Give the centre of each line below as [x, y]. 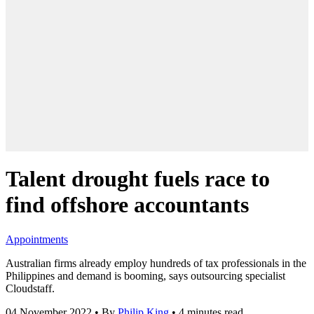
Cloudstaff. [30, 288]
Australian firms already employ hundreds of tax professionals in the [156, 263]
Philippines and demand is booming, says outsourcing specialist [145, 275]
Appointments [37, 239]
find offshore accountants [127, 205]
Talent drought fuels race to [138, 179]
